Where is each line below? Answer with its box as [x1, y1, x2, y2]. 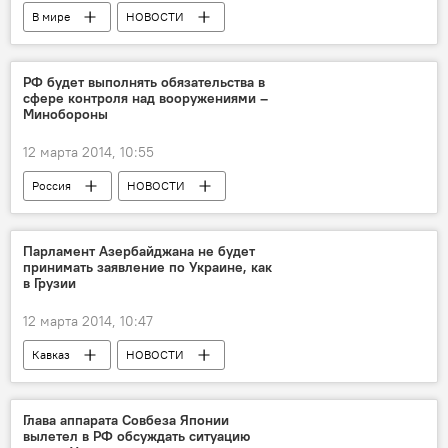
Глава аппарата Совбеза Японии [23, 411, 229, 430]
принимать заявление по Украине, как [23, 258, 272, 277]
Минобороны [23, 105, 108, 124]
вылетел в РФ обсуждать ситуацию [23, 427, 250, 446]
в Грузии [23, 274, 76, 293]
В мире [32, 9, 70, 25]
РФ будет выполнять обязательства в [23, 73, 265, 92]
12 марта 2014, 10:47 [23, 312, 153, 331]
